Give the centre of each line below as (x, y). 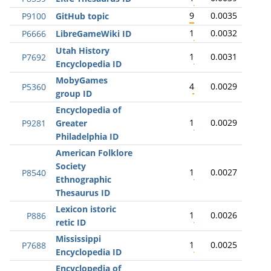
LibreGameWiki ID (93, 34)
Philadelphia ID (87, 136)
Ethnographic (83, 179)
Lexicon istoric (86, 209)
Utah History (83, 51)
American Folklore (94, 153)
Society (71, 166)
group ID (74, 93)
